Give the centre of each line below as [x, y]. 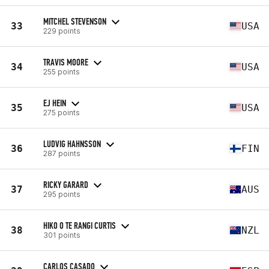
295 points [62, 194]
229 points [62, 31]
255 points [62, 71]
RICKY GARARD [66, 184]
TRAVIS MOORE [66, 62]
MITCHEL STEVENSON [75, 21]
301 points [62, 235]
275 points [62, 112]
